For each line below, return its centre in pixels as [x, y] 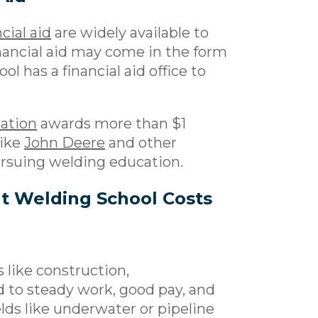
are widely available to [130, 32]
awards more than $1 [111, 123]
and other [141, 142]
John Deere [65, 142]
